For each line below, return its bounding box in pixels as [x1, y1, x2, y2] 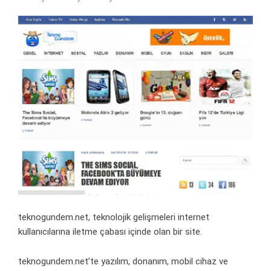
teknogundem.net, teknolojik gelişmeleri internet [18, 212, 209, 223]
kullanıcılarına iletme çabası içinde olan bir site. [18, 226, 202, 238]
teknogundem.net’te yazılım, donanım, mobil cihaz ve [18, 256, 228, 267]
